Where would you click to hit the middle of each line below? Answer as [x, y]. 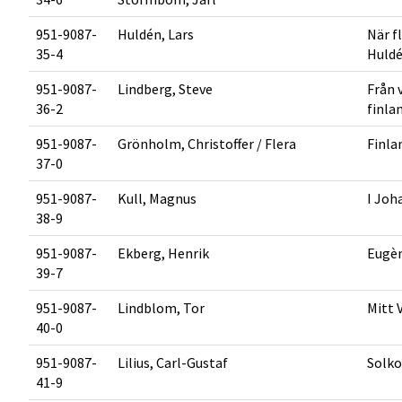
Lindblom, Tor [161, 308]
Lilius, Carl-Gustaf [173, 363]
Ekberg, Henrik [163, 253]
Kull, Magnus [157, 198]
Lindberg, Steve [165, 89]
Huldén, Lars [156, 34]
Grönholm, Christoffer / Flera [207, 144]
